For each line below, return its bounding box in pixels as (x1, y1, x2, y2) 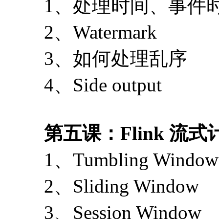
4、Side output (44, 74, 162, 95)
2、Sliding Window (44, 175, 199, 197)
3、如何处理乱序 (44, 47, 187, 69)
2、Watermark (44, 21, 157, 43)
